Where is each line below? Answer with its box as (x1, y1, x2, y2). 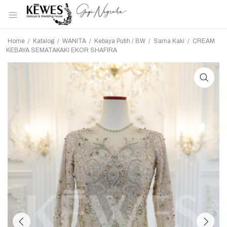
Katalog (33, 37, 54, 45)
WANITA (62, 37, 86, 45)
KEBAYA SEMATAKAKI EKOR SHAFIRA (6, 47, 117, 54)
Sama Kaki (154, 37, 184, 45)
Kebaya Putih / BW (94, 37, 145, 45)
